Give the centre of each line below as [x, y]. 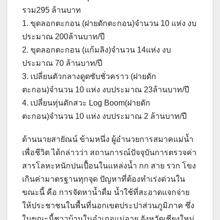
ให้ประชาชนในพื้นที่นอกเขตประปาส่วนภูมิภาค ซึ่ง [108, 206]
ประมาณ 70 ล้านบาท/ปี [62, 63]
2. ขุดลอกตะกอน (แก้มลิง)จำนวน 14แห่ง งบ [96, 50]
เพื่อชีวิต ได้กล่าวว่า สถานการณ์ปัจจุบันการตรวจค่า [109, 153]
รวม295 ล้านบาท [52, 10]
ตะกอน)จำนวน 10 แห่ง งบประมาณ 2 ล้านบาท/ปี [104, 116]
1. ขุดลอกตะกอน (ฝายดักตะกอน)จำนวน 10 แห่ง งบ [109, 24]
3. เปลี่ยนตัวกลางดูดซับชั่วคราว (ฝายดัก [89, 77]
